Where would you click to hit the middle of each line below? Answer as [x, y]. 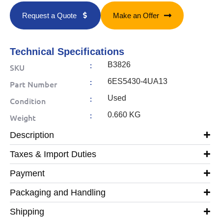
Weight [23, 117]
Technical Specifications [67, 51]
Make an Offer [136, 15]
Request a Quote [49, 15]
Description [32, 135]
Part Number [33, 84]
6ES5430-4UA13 [137, 81]
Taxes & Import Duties [53, 154]
